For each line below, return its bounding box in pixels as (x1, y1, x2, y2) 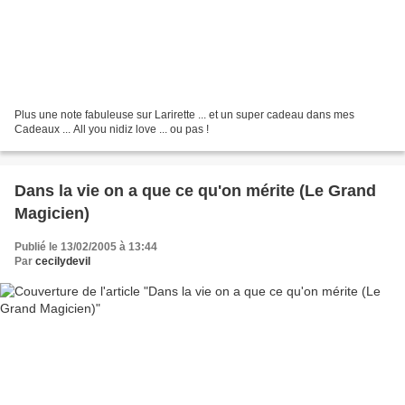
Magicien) (14, 203, 89, 222)
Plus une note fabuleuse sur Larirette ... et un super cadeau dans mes (14, 108, 354, 121)
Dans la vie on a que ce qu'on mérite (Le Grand (14, 181, 376, 200)
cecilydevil (35, 254, 90, 268)
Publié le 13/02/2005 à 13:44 (14, 240, 157, 253)
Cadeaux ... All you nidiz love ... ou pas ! (14, 122, 209, 136)
